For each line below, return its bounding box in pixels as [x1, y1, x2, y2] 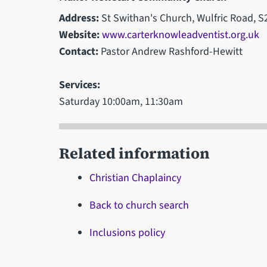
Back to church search [89, 197, 190, 213]
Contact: [58, 44, 98, 59]
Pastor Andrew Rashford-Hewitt [98, 44, 243, 59]
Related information [58, 142, 210, 163]
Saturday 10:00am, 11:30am [58, 94, 183, 109]
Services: [58, 77, 100, 92]
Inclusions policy [89, 225, 166, 240]
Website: [58, 27, 100, 42]
